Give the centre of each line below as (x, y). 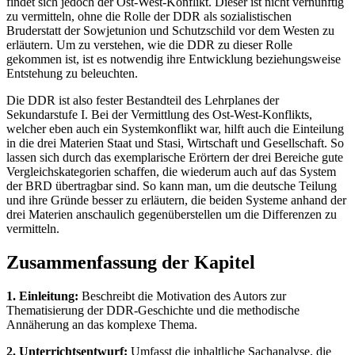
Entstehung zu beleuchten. (72, 74)
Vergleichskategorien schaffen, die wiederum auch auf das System (171, 172)
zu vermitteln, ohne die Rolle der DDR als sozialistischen (149, 17)
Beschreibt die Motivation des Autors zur (182, 296)
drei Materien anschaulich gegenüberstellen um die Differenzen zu (172, 215)
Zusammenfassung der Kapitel (131, 263)
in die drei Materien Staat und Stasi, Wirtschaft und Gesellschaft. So (175, 143)
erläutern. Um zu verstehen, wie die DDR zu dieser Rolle (149, 45)
